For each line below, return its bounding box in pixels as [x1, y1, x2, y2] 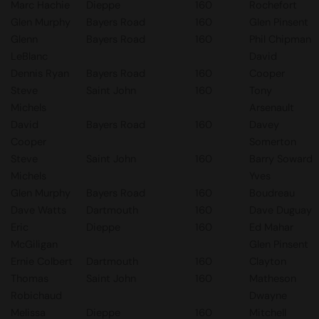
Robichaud [11, 288, 62, 303]
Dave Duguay [249, 203, 312, 217]
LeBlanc [11, 49, 48, 63]
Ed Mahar [249, 220, 293, 234]
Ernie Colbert [11, 254, 73, 268]
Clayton [249, 254, 286, 268]
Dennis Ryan [11, 66, 69, 80]
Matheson [249, 271, 296, 286]
